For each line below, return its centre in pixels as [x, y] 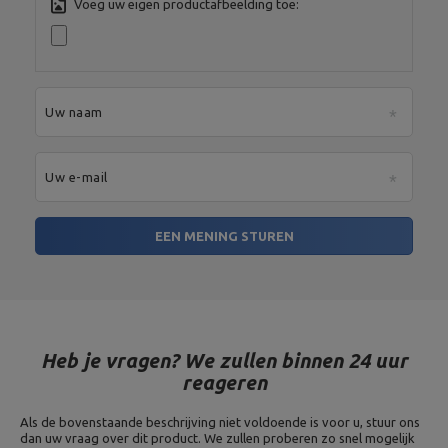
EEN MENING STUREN [224, 236]
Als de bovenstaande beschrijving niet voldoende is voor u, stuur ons [220, 422]
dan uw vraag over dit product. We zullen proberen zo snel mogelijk [217, 438]
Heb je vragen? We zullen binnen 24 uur [224, 360]
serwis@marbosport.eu [359, 12]
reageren [224, 382]
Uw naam [74, 112]
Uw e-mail [76, 177]
